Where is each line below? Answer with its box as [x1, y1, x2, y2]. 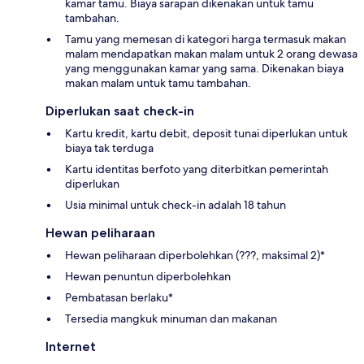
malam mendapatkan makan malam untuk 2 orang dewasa [65, 45, 357, 61]
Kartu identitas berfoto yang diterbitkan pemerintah [65, 161, 328, 176]
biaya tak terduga [65, 140, 154, 155]
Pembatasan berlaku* [65, 289, 173, 305]
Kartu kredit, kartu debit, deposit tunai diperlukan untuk [65, 125, 348, 141]
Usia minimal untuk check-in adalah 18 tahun [65, 197, 286, 212]
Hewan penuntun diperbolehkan [65, 268, 231, 284]
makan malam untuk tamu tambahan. [65, 75, 251, 90]
